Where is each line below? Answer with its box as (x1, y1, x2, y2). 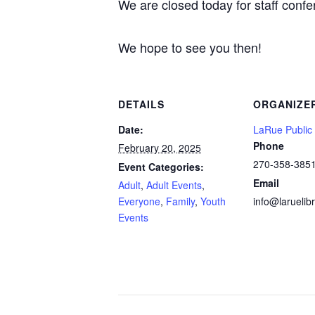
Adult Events (146, 178, 202, 192)
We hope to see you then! (118, 38, 262, 56)
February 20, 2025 (118, 141, 201, 155)
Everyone (118, 194, 160, 208)
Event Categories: (118, 160, 204, 174)
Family (166, 194, 195, 208)
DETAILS (118, 97, 165, 111)
